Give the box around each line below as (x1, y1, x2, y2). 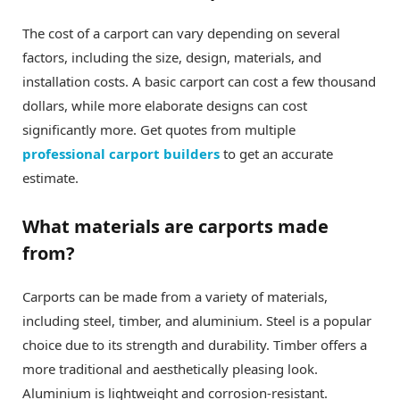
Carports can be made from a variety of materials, (22, 287, 328, 305)
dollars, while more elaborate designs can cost (22, 96, 307, 114)
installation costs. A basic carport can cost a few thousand (22, 71, 376, 90)
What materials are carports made (22, 213, 329, 238)
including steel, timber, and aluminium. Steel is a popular (22, 311, 371, 329)
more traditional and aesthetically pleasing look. (22, 359, 318, 378)
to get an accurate (220, 144, 333, 162)
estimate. (22, 168, 79, 187)
